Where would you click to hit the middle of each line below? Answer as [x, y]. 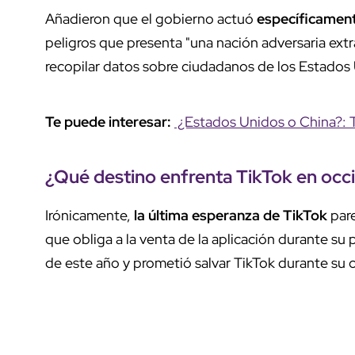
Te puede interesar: [110, 121]
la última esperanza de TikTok [231, 215]
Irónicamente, [90, 215]
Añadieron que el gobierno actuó [151, 18]
